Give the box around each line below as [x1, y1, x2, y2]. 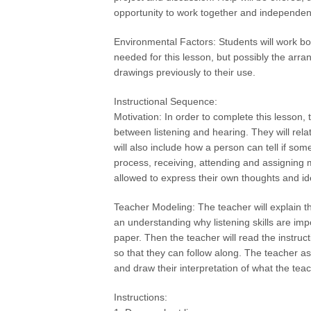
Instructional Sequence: [114, 96, 218, 107]
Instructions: [114, 292, 168, 303]
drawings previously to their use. [114, 67, 256, 78]
